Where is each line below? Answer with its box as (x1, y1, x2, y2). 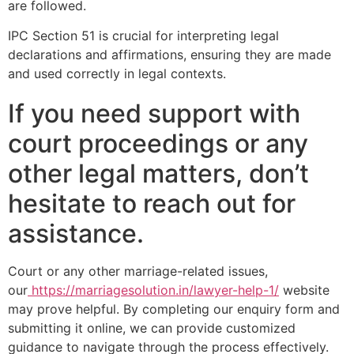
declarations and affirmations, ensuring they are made (8, 47, 331, 63)
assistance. (8, 218, 144, 250)
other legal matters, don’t (8, 158, 309, 190)
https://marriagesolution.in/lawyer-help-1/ (28, 282, 279, 299)
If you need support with (8, 98, 300, 130)
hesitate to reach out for (8, 188, 296, 220)
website (279, 282, 330, 299)
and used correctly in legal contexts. (8, 66, 226, 82)
